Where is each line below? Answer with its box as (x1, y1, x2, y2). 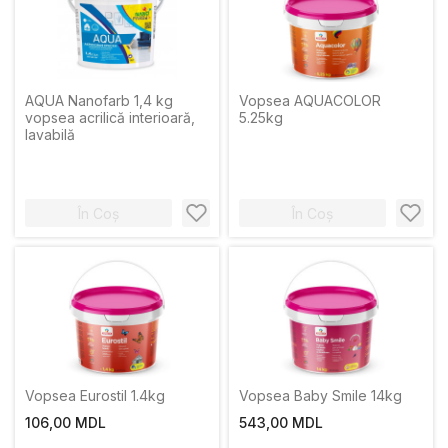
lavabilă (25, 126, 75, 143)
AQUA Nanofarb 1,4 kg (25, 92, 173, 109)
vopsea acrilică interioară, (25, 109, 195, 126)
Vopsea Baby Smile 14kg (239, 387, 402, 404)
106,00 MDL (25, 414, 106, 431)
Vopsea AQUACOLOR (239, 92, 381, 109)
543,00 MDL (239, 414, 323, 431)
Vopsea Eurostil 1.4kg (25, 387, 165, 404)
